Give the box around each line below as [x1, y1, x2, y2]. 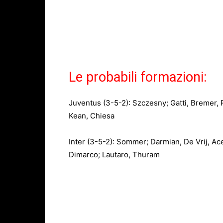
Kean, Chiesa [69, 111, 114, 121]
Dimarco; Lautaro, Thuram [69, 150, 160, 160]
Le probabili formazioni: [69, 69, 207, 86]
